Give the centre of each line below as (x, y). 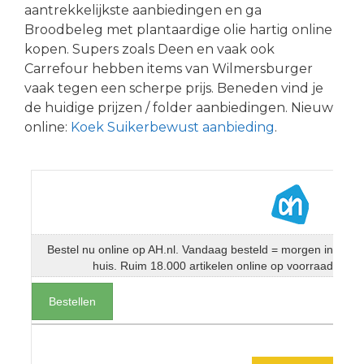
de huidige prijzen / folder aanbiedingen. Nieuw (179, 107)
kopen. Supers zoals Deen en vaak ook (149, 49)
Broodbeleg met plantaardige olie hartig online (178, 29)
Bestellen (72, 302)
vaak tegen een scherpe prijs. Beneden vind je (174, 88)
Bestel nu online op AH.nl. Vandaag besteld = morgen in (190, 249)
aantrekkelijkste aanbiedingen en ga (143, 10)
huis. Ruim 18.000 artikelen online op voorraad (213, 265)
